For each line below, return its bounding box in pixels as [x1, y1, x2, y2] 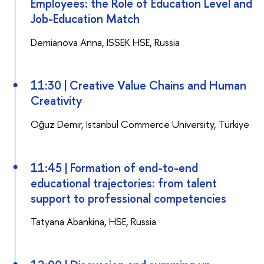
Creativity [30, 93, 82, 109]
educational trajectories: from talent [30, 174, 217, 191]
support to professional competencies [30, 190, 226, 206]
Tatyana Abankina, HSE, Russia [30, 214, 156, 229]
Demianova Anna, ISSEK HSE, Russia [30, 35, 180, 49]
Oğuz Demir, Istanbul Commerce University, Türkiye [30, 117, 249, 131]
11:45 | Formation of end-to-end [30, 159, 198, 176]
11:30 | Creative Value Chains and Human [30, 77, 246, 94]
